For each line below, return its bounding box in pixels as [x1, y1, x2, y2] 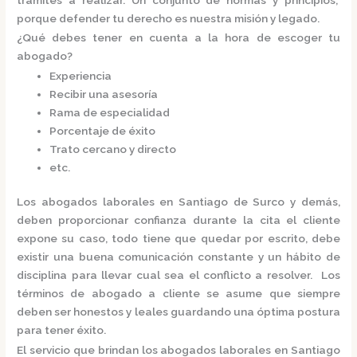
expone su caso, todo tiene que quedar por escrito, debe [17, 232, 340, 245]
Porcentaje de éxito [49, 124, 159, 137]
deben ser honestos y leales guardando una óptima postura [17, 305, 340, 319]
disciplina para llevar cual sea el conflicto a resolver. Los [17, 269, 340, 282]
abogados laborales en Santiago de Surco [41, 195, 291, 209]
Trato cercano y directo [49, 142, 179, 155]
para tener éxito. [17, 324, 107, 337]
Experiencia [49, 69, 112, 82]
